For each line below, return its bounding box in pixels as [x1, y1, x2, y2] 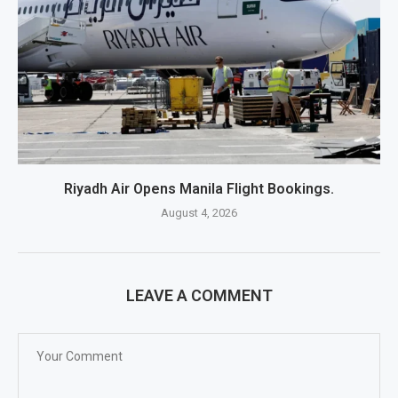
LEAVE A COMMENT [125, 286, 273, 306]
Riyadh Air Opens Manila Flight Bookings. [64, 180, 334, 198]
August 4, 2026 [161, 206, 237, 220]
